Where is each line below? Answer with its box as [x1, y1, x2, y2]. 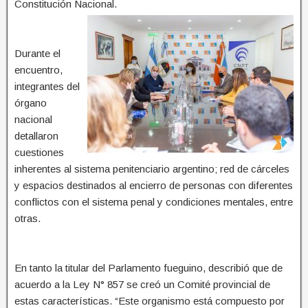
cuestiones [14, 146, 64, 158]
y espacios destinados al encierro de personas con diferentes [14, 179, 293, 191]
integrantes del [14, 80, 80, 92]
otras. [14, 212, 41, 224]
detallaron [14, 129, 58, 142]
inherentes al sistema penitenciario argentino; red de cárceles [14, 162, 289, 175]
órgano [14, 96, 47, 109]
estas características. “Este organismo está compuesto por [14, 294, 285, 307]
